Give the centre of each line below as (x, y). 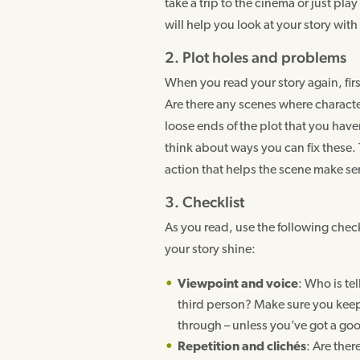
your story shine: (211, 250)
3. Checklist (205, 201)
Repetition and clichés (242, 347)
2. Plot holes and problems (256, 57)
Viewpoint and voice (238, 284)
